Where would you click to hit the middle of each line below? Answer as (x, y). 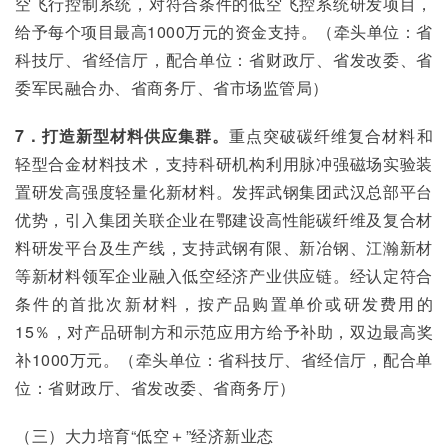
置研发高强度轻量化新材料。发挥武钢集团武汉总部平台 (224, 191)
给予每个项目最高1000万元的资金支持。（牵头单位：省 (224, 31)
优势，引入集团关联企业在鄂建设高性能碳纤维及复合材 (224, 219)
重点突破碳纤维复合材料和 (331, 135)
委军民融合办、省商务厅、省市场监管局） (172, 87)
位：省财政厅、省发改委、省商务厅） (155, 387)
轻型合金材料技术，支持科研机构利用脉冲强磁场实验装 (224, 163)
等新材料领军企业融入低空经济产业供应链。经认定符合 (224, 275)
